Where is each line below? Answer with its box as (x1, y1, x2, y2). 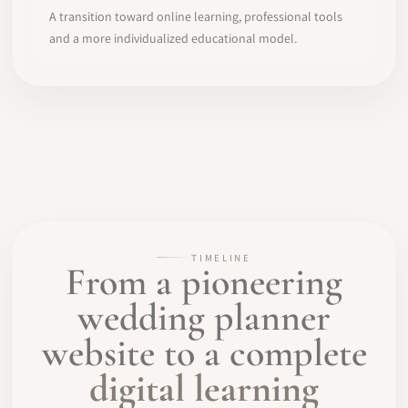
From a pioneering (66, 258, 342, 305)
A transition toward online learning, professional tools (49, 8, 342, 25)
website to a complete (41, 329, 367, 376)
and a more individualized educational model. (49, 30, 297, 46)
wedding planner (77, 293, 331, 341)
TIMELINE (191, 250, 251, 264)
